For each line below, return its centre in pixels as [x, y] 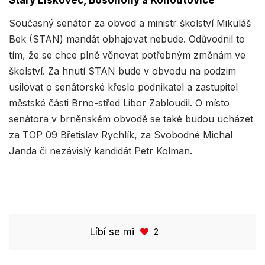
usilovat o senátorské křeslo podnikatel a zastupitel [123, 87]
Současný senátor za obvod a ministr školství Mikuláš [130, 23]
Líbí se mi [112, 232]
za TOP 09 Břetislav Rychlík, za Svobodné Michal [121, 135]
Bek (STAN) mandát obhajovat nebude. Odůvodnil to [127, 39]
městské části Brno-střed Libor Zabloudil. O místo [119, 103]
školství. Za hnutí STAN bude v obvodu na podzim [122, 71]
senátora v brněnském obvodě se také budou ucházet [131, 119]
